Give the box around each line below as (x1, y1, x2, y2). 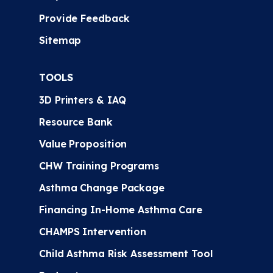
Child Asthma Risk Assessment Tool (39, 247, 213, 260)
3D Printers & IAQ (39, 94, 127, 106)
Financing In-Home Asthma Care (39, 204, 203, 216)
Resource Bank (39, 116, 113, 128)
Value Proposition (39, 138, 127, 150)
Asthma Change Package (39, 182, 165, 194)
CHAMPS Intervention (39, 225, 147, 238)
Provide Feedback (39, 12, 130, 24)
